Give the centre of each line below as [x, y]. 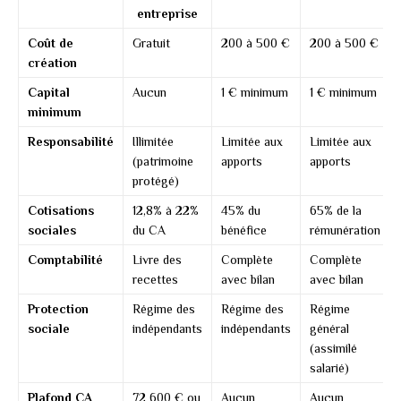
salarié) [329, 368]
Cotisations [61, 211]
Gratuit [151, 43]
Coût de [51, 43]
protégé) [156, 181]
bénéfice [244, 230]
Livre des [157, 260]
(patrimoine [163, 162]
